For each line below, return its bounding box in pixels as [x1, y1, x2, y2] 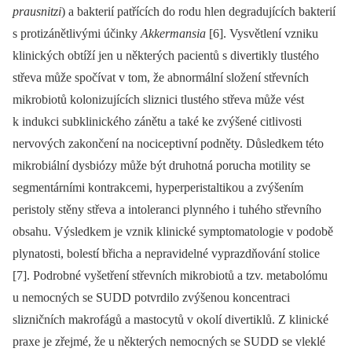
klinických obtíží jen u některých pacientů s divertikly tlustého [13, 49, 319, 63]
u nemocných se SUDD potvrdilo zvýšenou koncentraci [13, 291, 290, 305]
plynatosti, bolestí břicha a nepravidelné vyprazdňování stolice [13, 247, 320, 261]
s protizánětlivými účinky [13, 27, 141, 41]
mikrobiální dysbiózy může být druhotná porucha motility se [13, 159, 310, 173]
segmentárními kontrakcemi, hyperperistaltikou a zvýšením [13, 181, 303, 195]
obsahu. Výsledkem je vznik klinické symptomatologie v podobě [13, 225, 333, 239]
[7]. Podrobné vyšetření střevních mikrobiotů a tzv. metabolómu [13, 269, 328, 283]
